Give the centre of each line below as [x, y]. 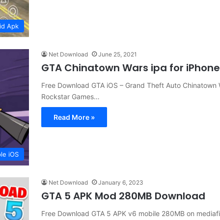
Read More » [74, 117]
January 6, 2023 [121, 182]
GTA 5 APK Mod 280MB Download [123, 196]
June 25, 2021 [118, 55]
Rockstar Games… [70, 97]
